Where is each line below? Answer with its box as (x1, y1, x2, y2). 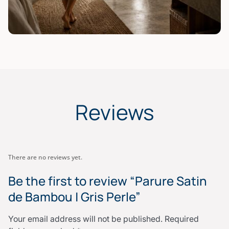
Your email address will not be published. (8, 214, 163, 224)
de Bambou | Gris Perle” (8, 188, 141, 205)
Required (165, 214, 199, 224)
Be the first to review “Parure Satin (8, 172, 207, 190)
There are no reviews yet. (8, 153, 82, 162)
